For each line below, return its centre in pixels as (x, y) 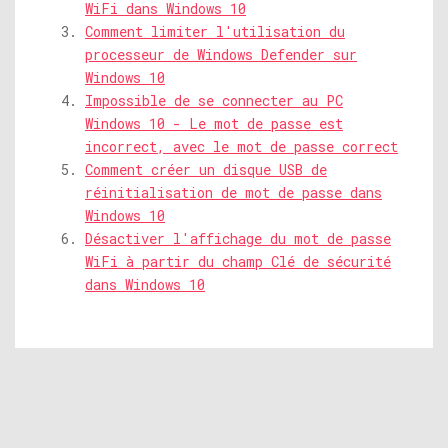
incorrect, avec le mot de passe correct (241, 147)
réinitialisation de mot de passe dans (233, 193)
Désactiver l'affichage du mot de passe (238, 239)
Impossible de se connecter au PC (214, 101)
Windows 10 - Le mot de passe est (214, 124)
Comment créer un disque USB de (206, 170)
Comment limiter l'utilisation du (215, 32)
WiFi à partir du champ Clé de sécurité (238, 262)
